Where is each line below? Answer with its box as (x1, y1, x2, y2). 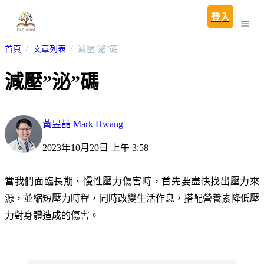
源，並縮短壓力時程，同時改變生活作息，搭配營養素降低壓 (5, 193, 259, 203)
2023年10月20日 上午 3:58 (42, 142, 148, 153)
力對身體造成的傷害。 (5, 210, 99, 220)
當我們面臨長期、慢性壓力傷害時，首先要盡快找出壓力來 (5, 176, 259, 186)
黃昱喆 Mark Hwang (42, 118, 123, 129)
